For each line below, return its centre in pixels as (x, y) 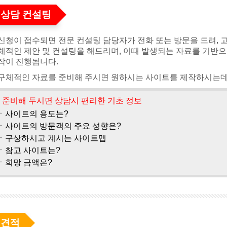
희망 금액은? (29, 162)
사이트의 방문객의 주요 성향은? (63, 126)
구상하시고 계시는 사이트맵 (56, 138)
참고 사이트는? (33, 150)
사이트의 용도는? (37, 114)
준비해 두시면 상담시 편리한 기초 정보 (72, 101)
